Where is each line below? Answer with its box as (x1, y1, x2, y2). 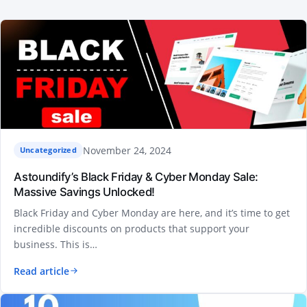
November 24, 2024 (82, 143, 171, 157)
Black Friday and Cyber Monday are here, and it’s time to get (14, 206, 291, 219)
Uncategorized (19, 145, 77, 156)
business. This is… (14, 237, 98, 251)
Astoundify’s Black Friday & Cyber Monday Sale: (14, 170, 258, 184)
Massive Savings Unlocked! (14, 185, 155, 199)
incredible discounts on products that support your (14, 221, 250, 235)
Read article (14, 264, 70, 278)
